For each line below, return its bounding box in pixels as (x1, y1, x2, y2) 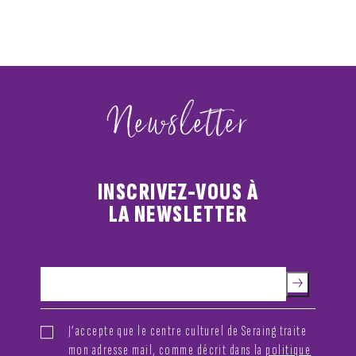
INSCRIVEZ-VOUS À (97, 178, 259, 207)
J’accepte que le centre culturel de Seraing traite (68, 322, 308, 339)
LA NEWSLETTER (108, 200, 248, 229)
